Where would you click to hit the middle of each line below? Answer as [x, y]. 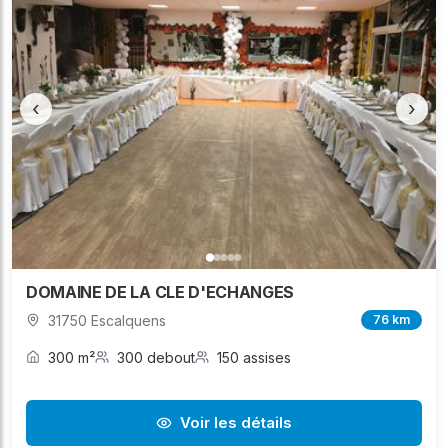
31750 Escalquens [107, 320]
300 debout [156, 357]
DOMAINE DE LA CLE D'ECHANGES [160, 291]
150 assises [254, 357]
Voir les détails [236, 422]
